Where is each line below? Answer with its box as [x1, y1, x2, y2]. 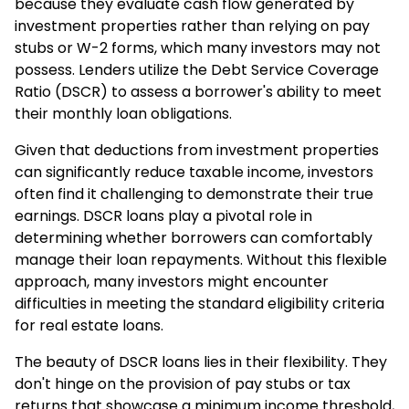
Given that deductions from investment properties [15, 140, 379, 162]
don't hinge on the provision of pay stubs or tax [15, 373, 351, 395]
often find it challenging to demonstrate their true [15, 184, 373, 205]
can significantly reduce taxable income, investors [15, 162, 373, 184]
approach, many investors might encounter [15, 271, 329, 293]
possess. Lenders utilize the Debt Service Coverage [15, 59, 379, 81]
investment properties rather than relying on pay [15, 16, 370, 37]
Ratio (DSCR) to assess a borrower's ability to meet [15, 81, 382, 103]
